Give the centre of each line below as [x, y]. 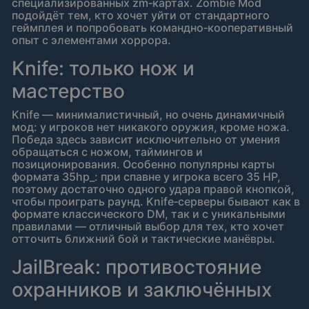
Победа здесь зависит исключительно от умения [146, 140]
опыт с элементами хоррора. [91, 40]
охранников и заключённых [142, 290]
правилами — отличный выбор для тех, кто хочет [148, 227]
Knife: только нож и [103, 69]
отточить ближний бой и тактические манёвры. [143, 239]
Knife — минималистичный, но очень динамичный [148, 115]
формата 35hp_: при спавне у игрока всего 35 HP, [146, 177]
